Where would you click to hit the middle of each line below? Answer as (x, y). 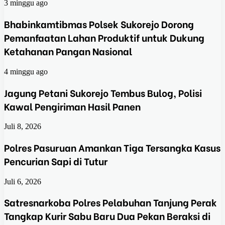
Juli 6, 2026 (23, 181)
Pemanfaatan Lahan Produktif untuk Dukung (104, 38)
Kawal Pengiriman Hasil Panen (72, 106)
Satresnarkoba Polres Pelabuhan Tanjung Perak (110, 202)
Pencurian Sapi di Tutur (56, 161)
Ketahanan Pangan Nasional (68, 51)
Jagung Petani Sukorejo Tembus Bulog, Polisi (103, 92)
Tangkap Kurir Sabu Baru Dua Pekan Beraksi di (107, 216)
